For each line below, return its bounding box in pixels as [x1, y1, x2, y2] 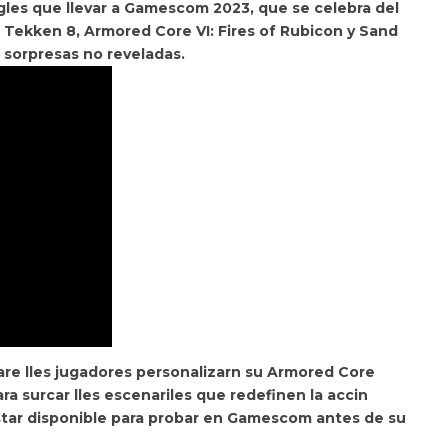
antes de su [316, 409, 406, 427]
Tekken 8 [4, 22, 76, 40]
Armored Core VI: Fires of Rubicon [84, 22, 343, 40]
